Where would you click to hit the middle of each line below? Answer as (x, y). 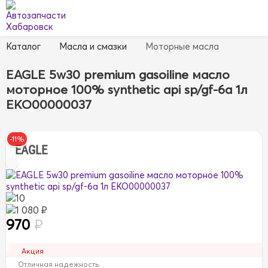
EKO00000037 (49, 104)
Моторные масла (182, 46)
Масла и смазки (93, 46)
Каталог (23, 46)
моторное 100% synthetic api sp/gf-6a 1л (127, 89)
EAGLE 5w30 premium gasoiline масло (118, 74)
